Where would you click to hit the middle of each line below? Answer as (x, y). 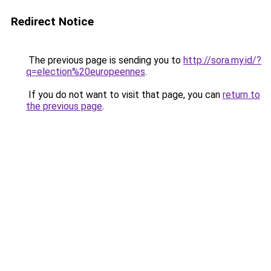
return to (241, 95)
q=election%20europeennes (86, 72)
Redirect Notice (52, 21)
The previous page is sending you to (105, 60)
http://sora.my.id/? (222, 60)
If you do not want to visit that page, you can (124, 95)
